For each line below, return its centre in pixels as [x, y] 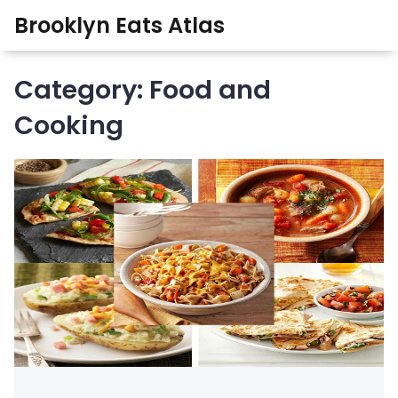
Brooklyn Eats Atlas [119, 25]
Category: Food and [143, 90]
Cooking [69, 126]
